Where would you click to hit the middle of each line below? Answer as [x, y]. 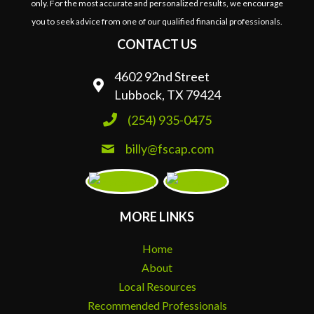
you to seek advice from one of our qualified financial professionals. [157, 21]
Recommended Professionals [157, 305]
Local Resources [157, 286]
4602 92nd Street [162, 76]
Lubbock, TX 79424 [168, 95]
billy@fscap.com [169, 149]
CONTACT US [157, 44]
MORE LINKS [157, 217]
